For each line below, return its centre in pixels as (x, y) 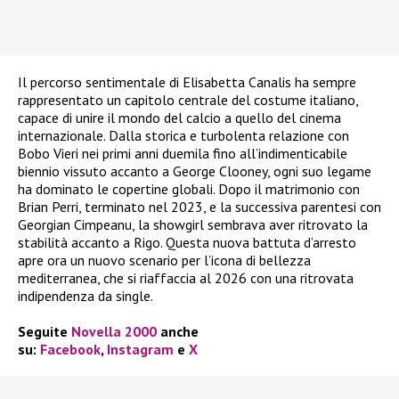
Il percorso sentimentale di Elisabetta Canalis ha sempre (187, 81)
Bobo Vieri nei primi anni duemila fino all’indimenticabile (183, 153)
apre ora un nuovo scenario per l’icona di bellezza (164, 260)
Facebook (70, 349)
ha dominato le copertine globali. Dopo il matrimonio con (189, 188)
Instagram (140, 349)
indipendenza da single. (85, 295)
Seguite (45, 331)
